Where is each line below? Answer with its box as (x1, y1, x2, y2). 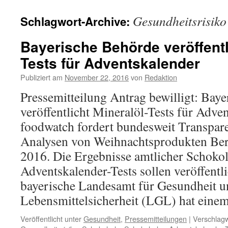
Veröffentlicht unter (20, 213, 81, 224)
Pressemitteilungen (125, 213, 187, 224)
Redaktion (145, 72, 177, 82)
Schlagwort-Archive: (20, 13, 133, 30)
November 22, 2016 (65, 72, 129, 82)
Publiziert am (20, 72, 63, 82)
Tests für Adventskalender (20, 52, 200, 73)
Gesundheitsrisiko (133, 12, 226, 30)
